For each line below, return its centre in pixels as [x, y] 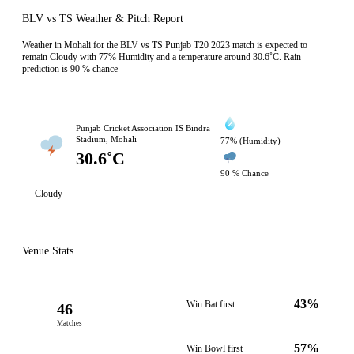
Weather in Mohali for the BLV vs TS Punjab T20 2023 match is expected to [165, 45]
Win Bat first [211, 304]
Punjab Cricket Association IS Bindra [143, 128]
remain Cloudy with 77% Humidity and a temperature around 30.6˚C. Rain [162, 57]
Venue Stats [48, 251]
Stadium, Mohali [106, 139]
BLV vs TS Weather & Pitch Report [103, 19]
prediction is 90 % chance [70, 69]
